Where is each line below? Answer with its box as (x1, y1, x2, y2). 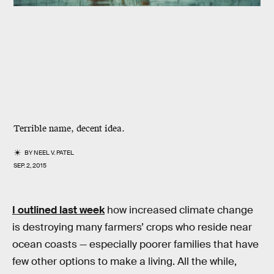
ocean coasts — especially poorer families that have (12, 238, 259, 251)
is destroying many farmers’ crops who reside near (12, 221, 252, 234)
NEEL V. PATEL (34, 149, 75, 157)
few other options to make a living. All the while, (12, 255, 237, 268)
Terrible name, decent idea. (13, 123, 125, 135)
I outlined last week (12, 204, 105, 217)
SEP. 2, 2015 (13, 161, 46, 169)
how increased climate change (105, 204, 253, 217)
